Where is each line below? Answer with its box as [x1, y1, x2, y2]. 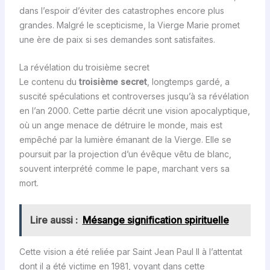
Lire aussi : [30, 213, 78, 226]
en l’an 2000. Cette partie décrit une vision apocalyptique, [19, 105, 250, 116]
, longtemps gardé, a [146, 77, 230, 87]
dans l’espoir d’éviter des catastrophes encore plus [19, 5, 224, 16]
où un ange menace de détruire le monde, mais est [19, 120, 222, 131]
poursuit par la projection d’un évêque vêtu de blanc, [19, 149, 231, 160]
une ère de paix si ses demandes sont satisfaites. [19, 34, 215, 45]
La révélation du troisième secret [19, 62, 149, 73]
